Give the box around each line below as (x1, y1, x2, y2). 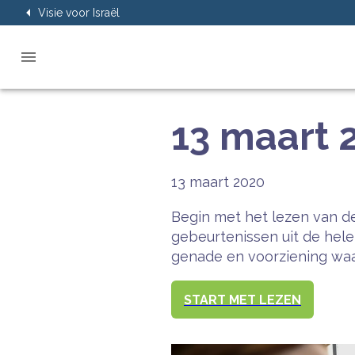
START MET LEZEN (184, 292, 301, 307)
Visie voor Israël (38, 6, 120, 19)
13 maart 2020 (171, 174, 265, 190)
